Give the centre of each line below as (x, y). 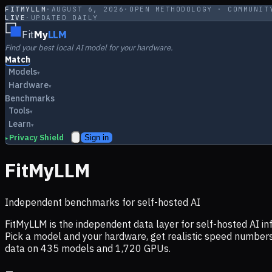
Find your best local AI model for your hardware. (89, 48)
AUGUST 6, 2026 (88, 9)
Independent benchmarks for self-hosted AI (103, 202)
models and (87, 248)
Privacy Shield (36, 138)
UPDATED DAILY (64, 18)
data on (23, 248)
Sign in (97, 138)
